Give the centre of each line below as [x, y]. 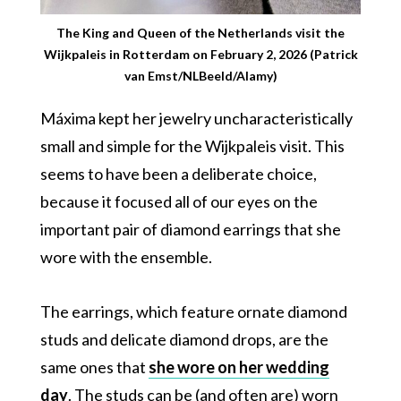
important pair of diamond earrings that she [190, 229]
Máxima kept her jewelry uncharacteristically [196, 118]
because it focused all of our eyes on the [179, 201]
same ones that [94, 367]
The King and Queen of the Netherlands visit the [200, 32]
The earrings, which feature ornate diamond [193, 311]
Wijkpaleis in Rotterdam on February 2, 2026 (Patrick [200, 54]
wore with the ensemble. [126, 256]
